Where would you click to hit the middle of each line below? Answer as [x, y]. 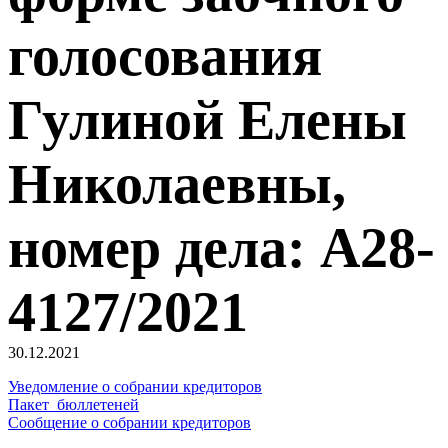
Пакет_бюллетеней [73, 405]
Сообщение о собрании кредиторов [129, 423]
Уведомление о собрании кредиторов [135, 387]
